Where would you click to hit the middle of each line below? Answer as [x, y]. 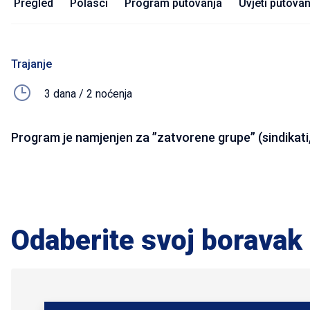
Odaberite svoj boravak [157, 240]
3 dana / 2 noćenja [88, 93]
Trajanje [31, 64]
